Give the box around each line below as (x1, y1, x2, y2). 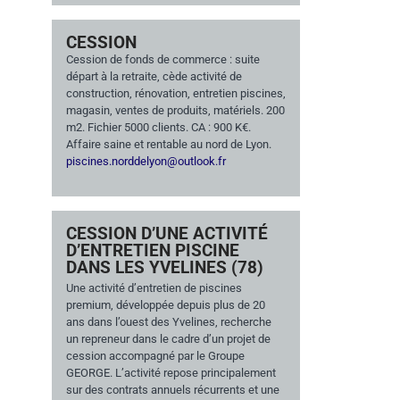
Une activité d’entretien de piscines (65, 281, 242, 296)
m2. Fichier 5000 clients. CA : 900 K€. (65, 120, 251, 134)
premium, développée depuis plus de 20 (65, 298, 265, 312)
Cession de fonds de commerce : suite (65, 52, 260, 66)
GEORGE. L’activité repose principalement (65, 366, 276, 380)
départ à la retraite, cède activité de (65, 69, 242, 83)
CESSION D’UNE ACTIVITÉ (65, 223, 268, 245)
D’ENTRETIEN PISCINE (65, 240, 239, 262)
